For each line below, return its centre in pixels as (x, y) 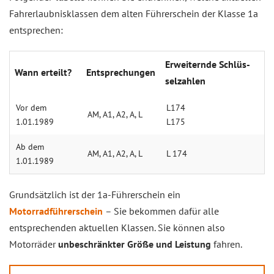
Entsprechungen (121, 72)
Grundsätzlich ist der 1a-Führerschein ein (95, 194)
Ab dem (30, 147)
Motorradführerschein (56, 211)
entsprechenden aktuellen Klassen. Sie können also (117, 228)
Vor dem (31, 108)
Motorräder (32, 244)
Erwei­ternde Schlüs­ (208, 64)
